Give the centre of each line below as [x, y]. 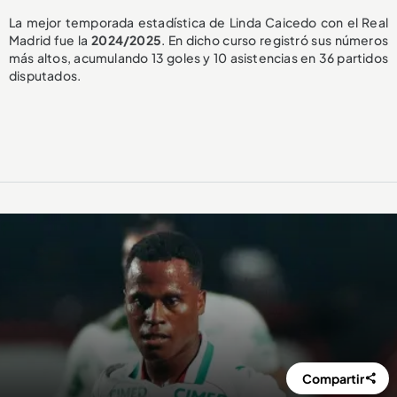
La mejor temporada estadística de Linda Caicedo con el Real [198, 22]
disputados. [45, 75]
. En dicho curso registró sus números [274, 39]
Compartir [334, 378]
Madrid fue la [51, 39]
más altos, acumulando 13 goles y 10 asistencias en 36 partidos [198, 57]
